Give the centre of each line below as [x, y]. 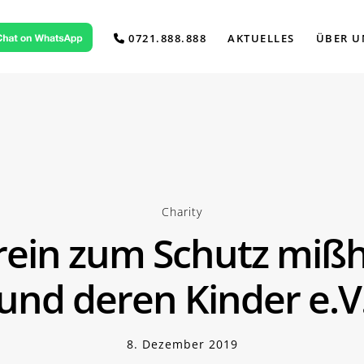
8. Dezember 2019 [182, 344]
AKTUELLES [261, 38]
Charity [182, 212]
